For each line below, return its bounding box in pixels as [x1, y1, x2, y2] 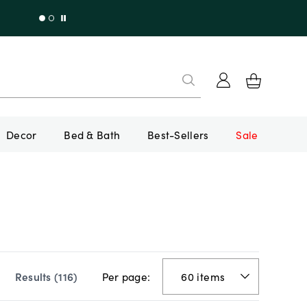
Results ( [14, 269, 59, 284]
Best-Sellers [147, 126, 209, 142]
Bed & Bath [64, 126, 121, 142]
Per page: [101, 269, 151, 284]
